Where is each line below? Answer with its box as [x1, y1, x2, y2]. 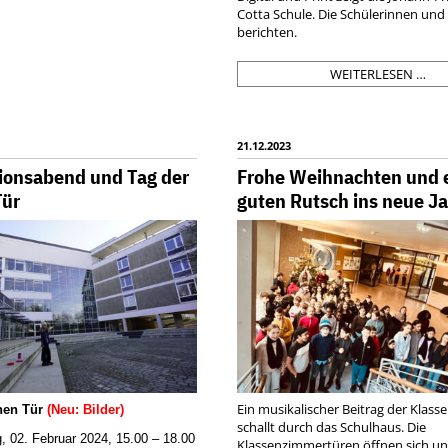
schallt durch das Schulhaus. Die [237, 417, 427, 436]
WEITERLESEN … [330, 65, 427, 84]
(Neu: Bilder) [46, 401, 124, 417]
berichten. [237, 23, 298, 42]
